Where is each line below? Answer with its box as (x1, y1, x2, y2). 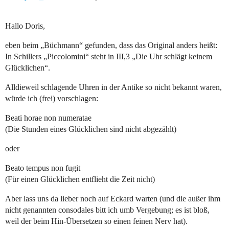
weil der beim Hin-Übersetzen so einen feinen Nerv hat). (5, 217, 188, 226)
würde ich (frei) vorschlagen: (5, 94, 98, 103)
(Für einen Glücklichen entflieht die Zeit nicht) (5, 175, 155, 184)
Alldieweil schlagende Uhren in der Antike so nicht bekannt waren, (5, 83, 222, 92)
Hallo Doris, (5, 21, 45, 31)
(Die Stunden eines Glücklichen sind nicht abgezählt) (5, 125, 176, 134)
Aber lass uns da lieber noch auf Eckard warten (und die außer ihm (5, 194, 220, 203)
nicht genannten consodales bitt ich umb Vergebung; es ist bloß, (5, 205, 210, 215)
